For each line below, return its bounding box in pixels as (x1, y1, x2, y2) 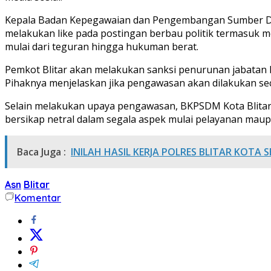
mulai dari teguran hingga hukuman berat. (5, 39, 198, 53)
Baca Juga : (17, 145, 66, 158)
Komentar (15, 191, 61, 204)
